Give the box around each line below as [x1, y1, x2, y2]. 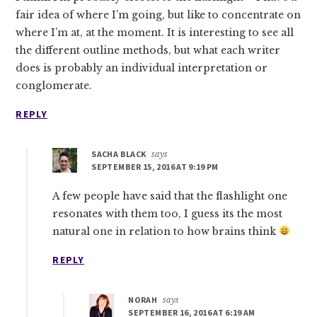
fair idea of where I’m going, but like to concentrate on [16, 8, 301, 21]
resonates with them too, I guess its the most [52, 207, 283, 220]
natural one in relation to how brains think [52, 224, 279, 238]
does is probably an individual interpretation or [16, 61, 268, 74]
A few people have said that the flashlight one [52, 189, 288, 202]
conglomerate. [16, 79, 93, 92]
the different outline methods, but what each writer [16, 43, 281, 57]
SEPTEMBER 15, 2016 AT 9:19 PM [91, 161, 219, 172]
